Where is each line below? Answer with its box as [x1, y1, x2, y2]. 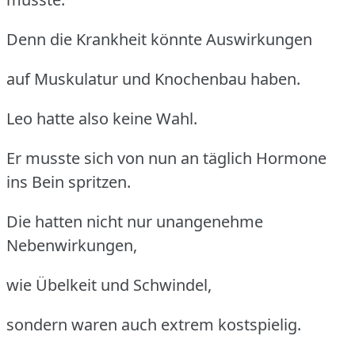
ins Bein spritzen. [6, 170, 131, 193]
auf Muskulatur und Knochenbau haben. [6, 67, 300, 90]
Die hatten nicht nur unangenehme [6, 210, 263, 232]
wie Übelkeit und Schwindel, [6, 273, 212, 296]
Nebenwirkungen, [6, 234, 137, 256]
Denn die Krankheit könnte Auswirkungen [6, 28, 312, 50]
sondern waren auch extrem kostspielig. [6, 313, 301, 335]
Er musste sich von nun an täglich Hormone [6, 147, 326, 169]
